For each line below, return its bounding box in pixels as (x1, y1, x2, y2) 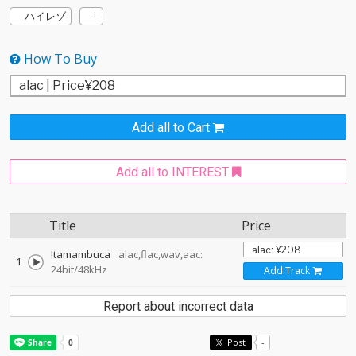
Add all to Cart (132, 120, 210, 136)
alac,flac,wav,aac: (113, 247, 203, 262)
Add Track (263, 264, 310, 278)
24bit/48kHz (51, 262, 107, 277)
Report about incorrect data (103, 299, 253, 315)
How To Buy (21, 50, 97, 68)
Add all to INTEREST (115, 164, 229, 180)
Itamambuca (51, 247, 110, 262)
